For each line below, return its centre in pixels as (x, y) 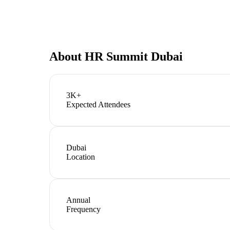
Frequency (83, 209)
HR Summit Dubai (134, 56)
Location (81, 157)
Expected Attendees (98, 104)
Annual (78, 200)
